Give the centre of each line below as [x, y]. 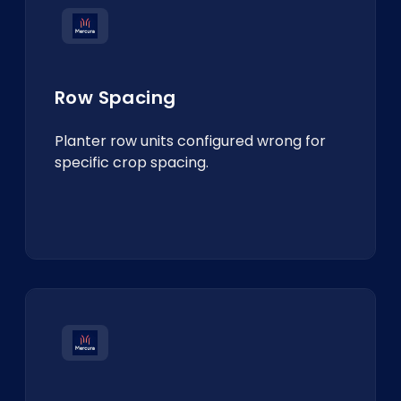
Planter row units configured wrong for [190, 141]
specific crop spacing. [132, 162]
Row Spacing [115, 98]
